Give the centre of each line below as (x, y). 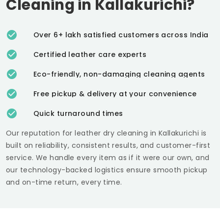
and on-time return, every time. (64, 182)
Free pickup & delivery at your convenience (115, 94)
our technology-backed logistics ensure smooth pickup (107, 170)
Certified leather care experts (90, 54)
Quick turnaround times (78, 113)
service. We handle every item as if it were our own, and (108, 157)
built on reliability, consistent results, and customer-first (108, 145)
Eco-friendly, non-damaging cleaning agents (119, 74)
